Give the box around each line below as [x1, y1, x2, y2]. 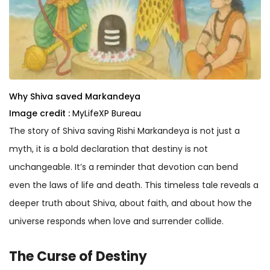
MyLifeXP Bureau [72, 107, 141, 119]
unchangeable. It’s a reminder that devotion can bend [9, 160, 238, 173]
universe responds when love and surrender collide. [9, 215, 224, 227]
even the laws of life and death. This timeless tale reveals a [9, 178, 259, 191]
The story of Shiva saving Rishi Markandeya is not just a [9, 124, 240, 137]
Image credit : [9, 107, 70, 119]
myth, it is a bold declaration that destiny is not [9, 142, 208, 155]
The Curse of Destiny [9, 246, 147, 266]
